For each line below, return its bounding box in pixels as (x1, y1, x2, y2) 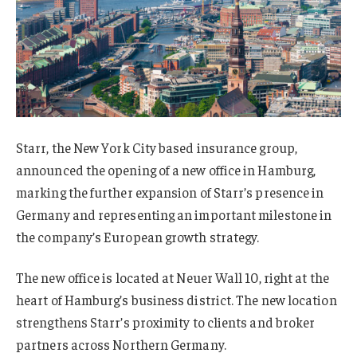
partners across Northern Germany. (16, 335, 226, 354)
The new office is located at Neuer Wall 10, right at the (16, 269, 329, 287)
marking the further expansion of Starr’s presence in (16, 182, 324, 201)
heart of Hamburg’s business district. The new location (16, 291, 337, 309)
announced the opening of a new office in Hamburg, (16, 160, 316, 178)
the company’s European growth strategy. (16, 227, 260, 245)
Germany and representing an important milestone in (16, 205, 332, 223)
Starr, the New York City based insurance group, (16, 138, 297, 156)
